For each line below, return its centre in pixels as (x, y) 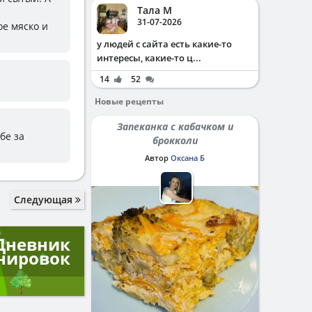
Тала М (155, 10)
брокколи (175, 140)
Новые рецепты (129, 101)
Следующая (45, 200)
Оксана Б (188, 158)
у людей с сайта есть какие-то (164, 44)
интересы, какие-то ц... (149, 58)
